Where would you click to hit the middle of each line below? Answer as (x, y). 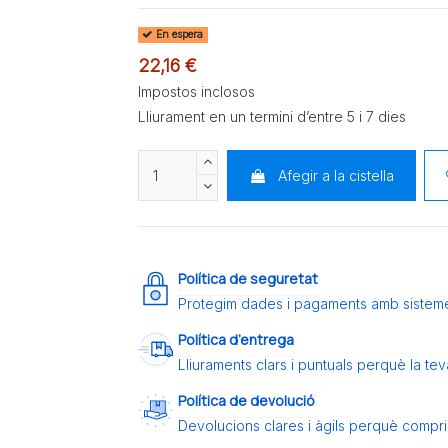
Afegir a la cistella (335, 175)
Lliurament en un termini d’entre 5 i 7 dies (272, 116)
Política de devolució (247, 401)
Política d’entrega (236, 340)
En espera (178, 35)
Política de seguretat (248, 279)
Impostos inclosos (197, 91)
